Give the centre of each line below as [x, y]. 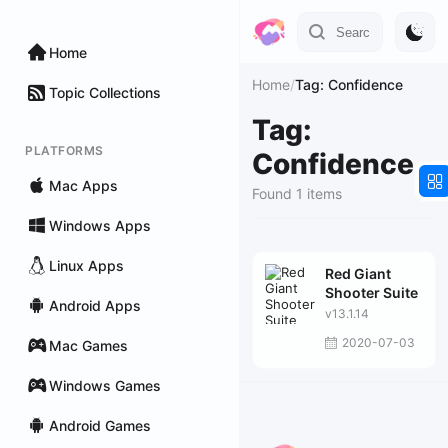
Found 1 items [297, 193]
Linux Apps [86, 265]
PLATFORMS [64, 150]
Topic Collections [105, 92]
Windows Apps [100, 225]
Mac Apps [83, 185]
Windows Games [105, 385]
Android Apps [95, 305]
